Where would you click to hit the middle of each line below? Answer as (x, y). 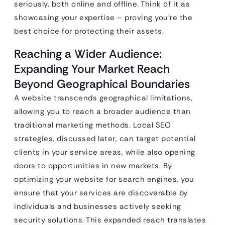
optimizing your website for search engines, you (104, 179)
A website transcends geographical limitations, (103, 98)
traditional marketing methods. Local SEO (92, 125)
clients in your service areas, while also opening (105, 152)
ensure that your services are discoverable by (101, 193)
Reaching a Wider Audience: (88, 53)
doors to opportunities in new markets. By (93, 165)
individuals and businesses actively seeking (98, 206)
